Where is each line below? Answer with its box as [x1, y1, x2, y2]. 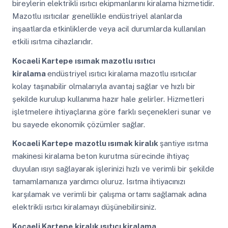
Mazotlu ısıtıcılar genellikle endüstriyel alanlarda [12, 12, 182, 21]
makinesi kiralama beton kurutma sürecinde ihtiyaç [12, 152, 189, 161]
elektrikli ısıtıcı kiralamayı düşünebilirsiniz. [12, 203, 156, 212]
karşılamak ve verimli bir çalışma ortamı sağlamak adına [12, 190, 207, 199]
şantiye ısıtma [159, 139, 208, 148]
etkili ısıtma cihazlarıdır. [12, 37, 93, 46]
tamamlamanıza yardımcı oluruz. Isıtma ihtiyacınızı [12, 177, 185, 186]
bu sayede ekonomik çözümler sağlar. [12, 120, 145, 129]
